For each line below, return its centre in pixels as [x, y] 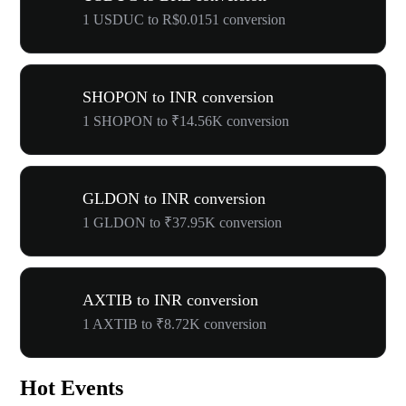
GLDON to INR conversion [174, 198]
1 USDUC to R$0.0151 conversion [184, 19]
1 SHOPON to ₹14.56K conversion [186, 121]
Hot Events [72, 387]
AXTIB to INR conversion [170, 300]
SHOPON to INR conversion [178, 97]
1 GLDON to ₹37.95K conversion [182, 222]
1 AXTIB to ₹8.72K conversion [174, 324]
